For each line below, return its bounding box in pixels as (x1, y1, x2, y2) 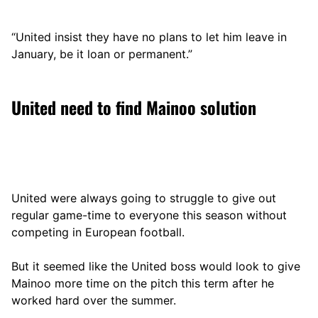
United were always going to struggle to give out (11, 190, 276, 205)
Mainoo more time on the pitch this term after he (11, 275, 274, 290)
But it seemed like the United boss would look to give (11, 258, 300, 273)
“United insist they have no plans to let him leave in (11, 29, 287, 44)
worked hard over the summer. (11, 292, 176, 307)
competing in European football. (11, 224, 185, 239)
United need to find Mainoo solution (11, 94, 256, 120)
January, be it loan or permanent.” (11, 46, 192, 61)
